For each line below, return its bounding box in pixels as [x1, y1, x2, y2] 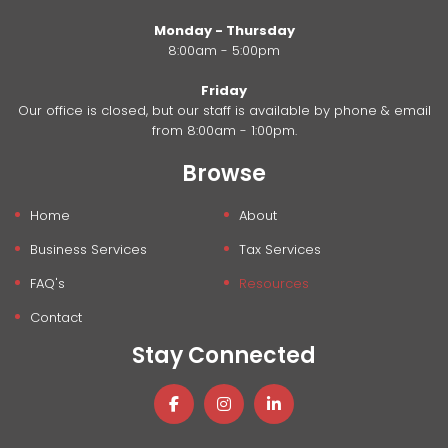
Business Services [30, 240, 148, 260]
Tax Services [239, 240, 321, 260]
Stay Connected [132, 340, 316, 372]
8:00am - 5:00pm [168, 41, 280, 61]
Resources [239, 274, 309, 294]
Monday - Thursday [153, 21, 295, 41]
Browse [182, 158, 266, 190]
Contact [30, 308, 83, 328]
